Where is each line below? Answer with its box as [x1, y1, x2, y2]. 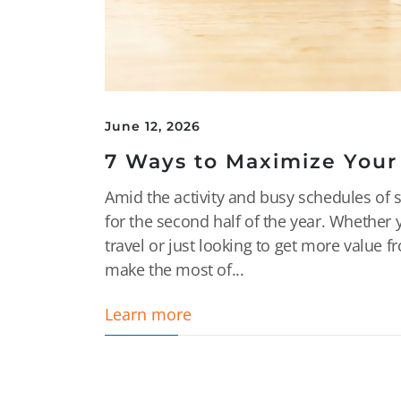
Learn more [105, 303, 192, 325]
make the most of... [105, 258, 244, 280]
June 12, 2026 [105, 117, 200, 134]
